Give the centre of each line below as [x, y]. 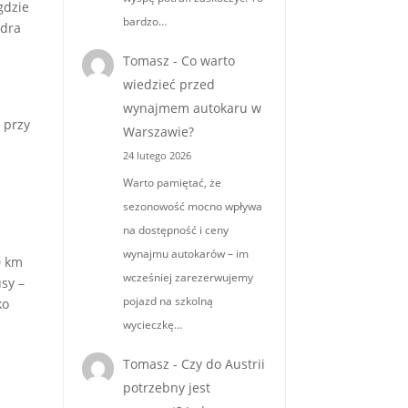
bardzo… [145, 21]
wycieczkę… [153, 325]
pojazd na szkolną [168, 301]
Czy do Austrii [224, 364]
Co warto [209, 60]
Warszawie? [159, 131]
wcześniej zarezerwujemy [189, 278]
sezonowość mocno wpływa [193, 207]
